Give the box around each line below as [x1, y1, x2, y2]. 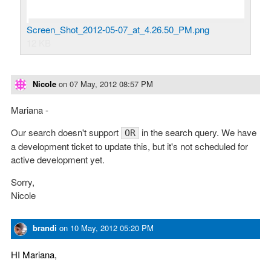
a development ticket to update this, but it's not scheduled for [11, 140, 248, 153]
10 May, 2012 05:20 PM [70, 222, 154, 234]
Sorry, [11, 175, 34, 189]
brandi [33, 222, 57, 234]
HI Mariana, [11, 247, 57, 261]
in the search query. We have [139, 126, 256, 139]
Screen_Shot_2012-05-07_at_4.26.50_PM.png [27, 22, 209, 36]
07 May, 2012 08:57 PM [70, 77, 153, 90]
